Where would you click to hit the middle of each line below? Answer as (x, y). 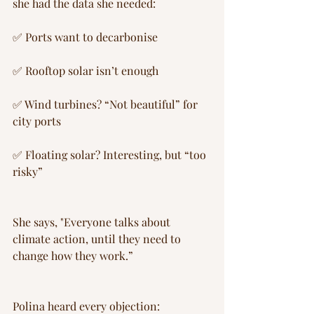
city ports (37, 121)
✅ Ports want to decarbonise (85, 37)
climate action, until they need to (98, 239)
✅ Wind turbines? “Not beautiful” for (107, 104)
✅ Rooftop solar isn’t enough (87, 71)
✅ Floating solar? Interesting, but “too (111, 155)
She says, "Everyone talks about (93, 222)
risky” (28, 172)
